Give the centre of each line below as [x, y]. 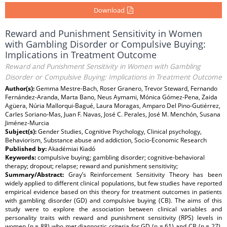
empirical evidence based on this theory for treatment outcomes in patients [113, 192]
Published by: [27, 149]
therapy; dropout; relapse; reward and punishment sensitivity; [91, 166]
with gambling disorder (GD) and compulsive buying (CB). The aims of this [113, 200]
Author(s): [21, 88]
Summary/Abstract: [37, 175]
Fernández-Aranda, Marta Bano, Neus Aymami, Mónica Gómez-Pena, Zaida [111, 97]
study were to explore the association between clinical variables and [113, 209]
